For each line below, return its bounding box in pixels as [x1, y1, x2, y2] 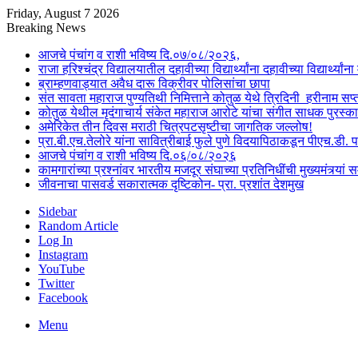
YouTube [38, 262, 85, 276]
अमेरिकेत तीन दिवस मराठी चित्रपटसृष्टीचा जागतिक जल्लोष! [38, 120, 312, 133]
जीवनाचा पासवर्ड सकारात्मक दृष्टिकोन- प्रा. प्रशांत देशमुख [38, 177, 304, 191]
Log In [38, 233, 73, 247]
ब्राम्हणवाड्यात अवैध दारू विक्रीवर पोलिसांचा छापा [38, 77, 270, 90]
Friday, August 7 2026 [6, 6, 119, 20]
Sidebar [38, 205, 77, 218]
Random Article [38, 219, 118, 233]
